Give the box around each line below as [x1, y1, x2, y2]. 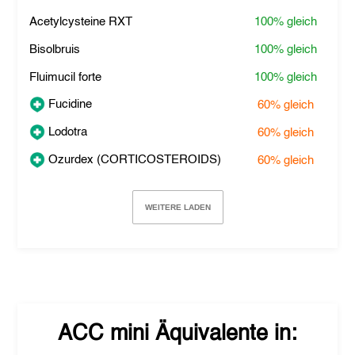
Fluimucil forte [29, 71, 102, 83]
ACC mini [58, 323, 149, 345]
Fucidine [45, 97, 93, 110]
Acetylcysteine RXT [29, 16, 133, 28]
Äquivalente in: [149, 323, 297, 345]
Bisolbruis [29, 44, 81, 55]
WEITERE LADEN [144, 203, 211, 212]
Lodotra [45, 125, 88, 138]
